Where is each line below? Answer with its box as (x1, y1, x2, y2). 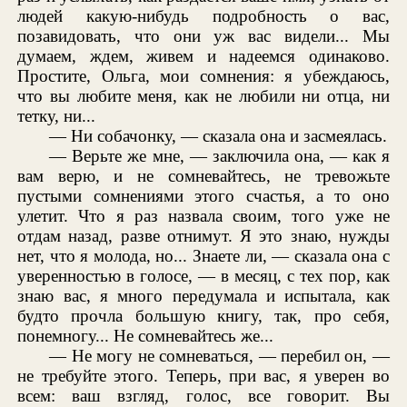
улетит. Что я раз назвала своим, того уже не (17, 206, 390, 226)
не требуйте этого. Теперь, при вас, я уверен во (17, 366, 390, 386)
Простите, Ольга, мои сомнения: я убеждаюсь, (17, 66, 390, 86)
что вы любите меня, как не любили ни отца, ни (17, 86, 390, 106)
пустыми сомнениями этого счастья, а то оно (17, 186, 390, 206)
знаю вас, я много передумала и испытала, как (17, 286, 390, 306)
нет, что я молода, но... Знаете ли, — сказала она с (17, 246, 390, 266)
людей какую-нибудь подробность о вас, (17, 6, 390, 26)
